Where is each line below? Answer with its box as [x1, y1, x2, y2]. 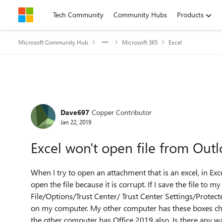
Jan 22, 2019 [60, 117, 91, 126]
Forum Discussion [17, 90, 142, 111]
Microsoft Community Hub [18, 38, 88, 46]
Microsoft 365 [122, 38, 158, 46]
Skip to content [28, 10, 74, 19]
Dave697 [60, 107, 89, 117]
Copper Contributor [92, 107, 152, 117]
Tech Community [53, 10, 104, 19]
